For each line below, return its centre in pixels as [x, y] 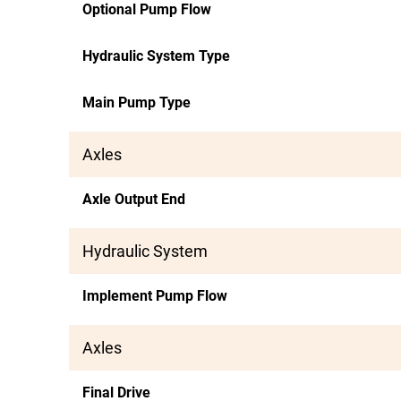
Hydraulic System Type [156, 56]
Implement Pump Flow [155, 296]
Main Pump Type [137, 102]
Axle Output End [134, 199]
